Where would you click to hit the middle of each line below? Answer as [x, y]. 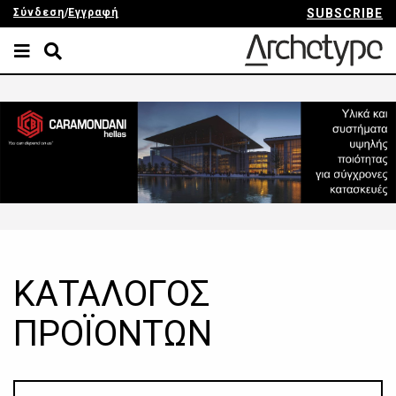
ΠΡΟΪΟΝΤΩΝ [113, 334]
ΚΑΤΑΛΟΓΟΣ [112, 294]
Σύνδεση [39, 12]
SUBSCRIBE [345, 13]
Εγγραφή [93, 12]
